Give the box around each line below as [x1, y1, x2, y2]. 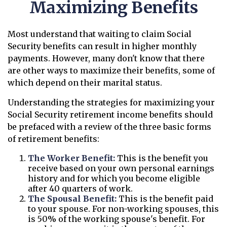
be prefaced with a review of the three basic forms [8, 122, 211, 132]
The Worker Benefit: [28, 153, 115, 163]
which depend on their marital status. [8, 78, 162, 88]
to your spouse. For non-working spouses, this [28, 204, 219, 214]
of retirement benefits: [8, 134, 99, 144]
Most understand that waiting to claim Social [8, 29, 192, 39]
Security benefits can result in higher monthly [8, 41, 197, 51]
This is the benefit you [115, 153, 208, 163]
